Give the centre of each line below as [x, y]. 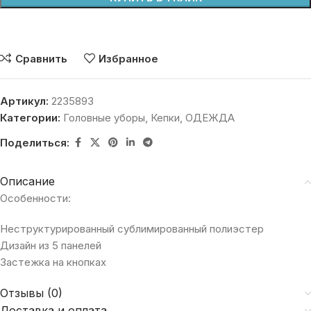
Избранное [128, 59]
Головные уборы [104, 118]
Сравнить [41, 59]
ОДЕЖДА [210, 118]
